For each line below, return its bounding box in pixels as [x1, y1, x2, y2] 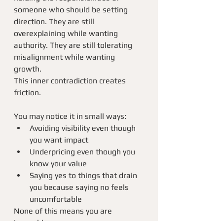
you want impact [30, 135, 88, 145]
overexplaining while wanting [14, 29, 120, 38]
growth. [14, 64, 41, 74]
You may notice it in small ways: [14, 111, 126, 121]
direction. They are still [14, 17, 96, 26]
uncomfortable [30, 194, 82, 204]
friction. [14, 88, 41, 97]
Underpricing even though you [30, 147, 137, 156]
